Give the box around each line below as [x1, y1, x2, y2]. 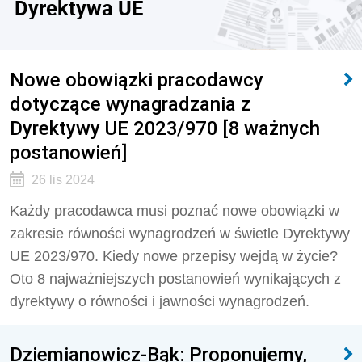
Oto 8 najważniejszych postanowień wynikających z [10, 271, 341, 287]
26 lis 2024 [31, 173, 95, 187]
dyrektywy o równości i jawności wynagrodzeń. [10, 293, 309, 309]
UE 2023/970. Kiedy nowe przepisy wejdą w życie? [10, 248, 338, 264]
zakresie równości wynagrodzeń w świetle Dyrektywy [10, 225, 350, 242]
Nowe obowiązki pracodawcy [10, 68, 263, 91]
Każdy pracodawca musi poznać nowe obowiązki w [10, 203, 339, 219]
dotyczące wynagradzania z [10, 92, 250, 116]
